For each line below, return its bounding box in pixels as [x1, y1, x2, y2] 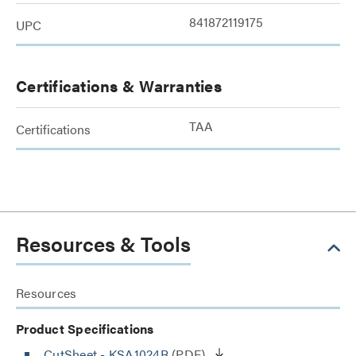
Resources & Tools [16, 229, 191, 258]
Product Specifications [16, 319, 154, 338]
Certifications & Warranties [16, 74, 222, 97]
